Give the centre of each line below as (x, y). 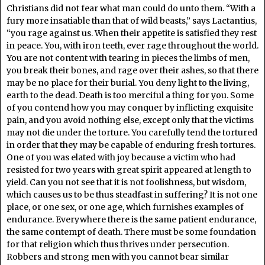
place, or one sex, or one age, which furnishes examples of (125, 207)
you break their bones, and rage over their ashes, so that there (132, 70)
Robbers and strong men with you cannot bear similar (118, 256)
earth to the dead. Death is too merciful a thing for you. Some (130, 95)
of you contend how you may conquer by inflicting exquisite (130, 107)
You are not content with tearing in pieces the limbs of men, (128, 58)
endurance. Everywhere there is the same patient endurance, (131, 219)
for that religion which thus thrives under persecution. (118, 244)
